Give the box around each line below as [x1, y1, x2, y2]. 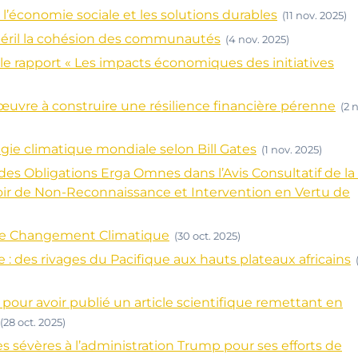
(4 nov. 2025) [225, 33, 289, 46]
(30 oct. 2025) [174, 229, 241, 242]
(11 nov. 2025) [282, 9, 347, 22]
